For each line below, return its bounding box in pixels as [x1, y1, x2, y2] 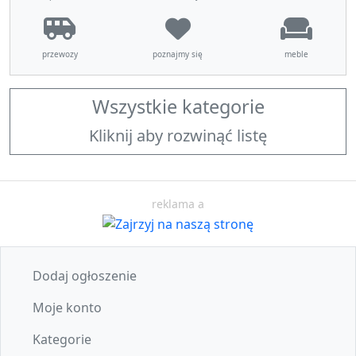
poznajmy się [153, 48, 203, 60]
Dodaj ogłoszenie [33, 266, 137, 284]
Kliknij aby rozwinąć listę [89, 124, 267, 146]
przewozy [41, 48, 78, 60]
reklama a [152, 195, 204, 211]
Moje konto [33, 298, 102, 316]
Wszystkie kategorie [91, 93, 265, 119]
